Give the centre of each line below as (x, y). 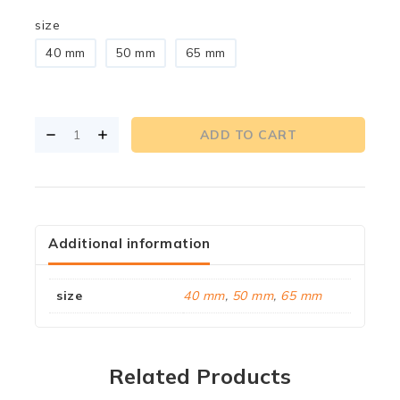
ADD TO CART (248, 134)
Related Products (200, 375)
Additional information (129, 244)
